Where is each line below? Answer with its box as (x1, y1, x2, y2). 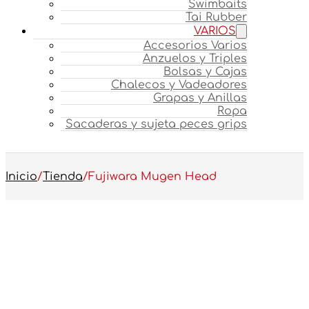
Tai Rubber (185, 10, 247, 23)
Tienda (43, 170, 83, 183)
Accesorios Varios (143, 39, 247, 52)
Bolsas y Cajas (163, 65, 247, 78)
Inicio (6, 170, 37, 183)
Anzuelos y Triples (142, 52, 247, 65)
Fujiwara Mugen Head (88, 170, 217, 183)
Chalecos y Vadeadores (110, 78, 247, 91)
